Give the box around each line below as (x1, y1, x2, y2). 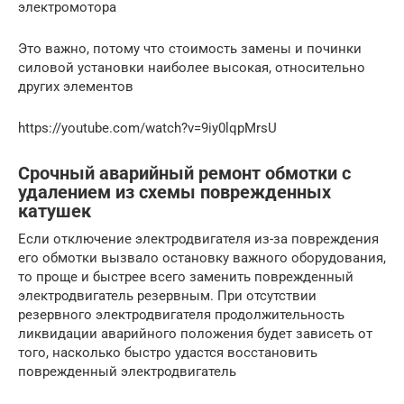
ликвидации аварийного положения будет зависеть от (18, 325, 372, 342)
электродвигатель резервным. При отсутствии (18, 287, 317, 304)
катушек (18, 201, 91, 222)
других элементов (18, 78, 133, 95)
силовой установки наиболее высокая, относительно (18, 59, 365, 76)
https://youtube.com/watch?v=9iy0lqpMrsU (18, 119, 277, 136)
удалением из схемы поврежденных (18, 182, 331, 203)
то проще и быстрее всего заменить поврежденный (18, 268, 353, 285)
